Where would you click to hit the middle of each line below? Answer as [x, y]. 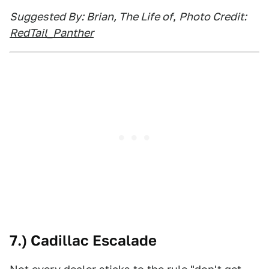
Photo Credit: [213, 17]
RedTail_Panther [52, 33]
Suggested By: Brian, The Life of [91, 17]
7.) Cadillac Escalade [83, 240]
